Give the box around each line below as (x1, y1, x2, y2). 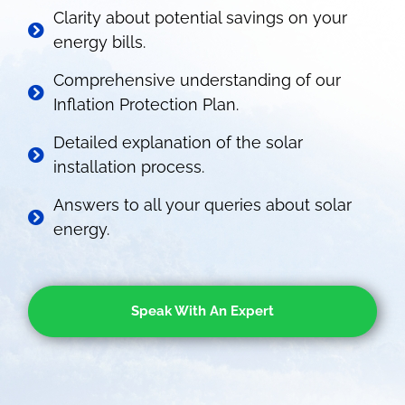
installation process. (52, 157, 204, 176)
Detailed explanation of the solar (52, 133, 303, 152)
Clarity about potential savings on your (52, 8, 347, 27)
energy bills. (52, 33, 146, 52)
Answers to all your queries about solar (52, 195, 352, 214)
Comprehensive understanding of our (52, 71, 341, 89)
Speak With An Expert (131, 303, 274, 319)
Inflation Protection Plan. (52, 95, 239, 114)
